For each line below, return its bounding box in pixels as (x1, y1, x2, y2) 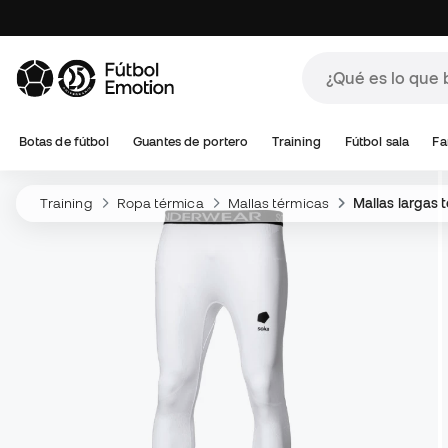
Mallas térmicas (227, 195, 329, 211)
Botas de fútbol (19, 134, 110, 149)
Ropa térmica (116, 195, 204, 211)
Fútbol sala (344, 134, 409, 149)
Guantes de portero (132, 134, 249, 149)
